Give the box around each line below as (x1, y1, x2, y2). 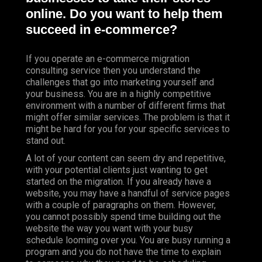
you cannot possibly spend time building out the (26, 211, 221, 222)
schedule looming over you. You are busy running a (26, 234, 230, 246)
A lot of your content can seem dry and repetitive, (26, 152, 226, 164)
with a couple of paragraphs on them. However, (26, 199, 216, 211)
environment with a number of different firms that (26, 99, 225, 111)
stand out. (26, 135, 65, 146)
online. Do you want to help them (26, 6, 223, 22)
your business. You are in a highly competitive (26, 88, 211, 99)
